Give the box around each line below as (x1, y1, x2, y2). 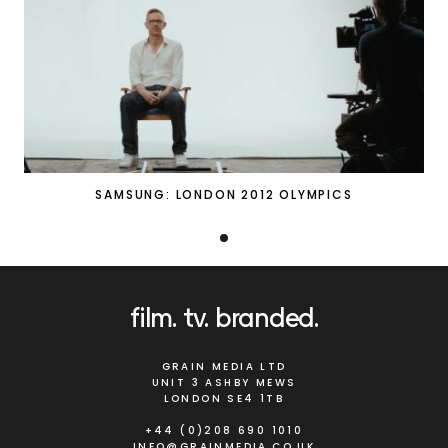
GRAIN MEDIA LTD (161, 361, 287, 372)
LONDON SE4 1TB (163, 393, 285, 404)
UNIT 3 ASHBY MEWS (151, 377, 297, 388)
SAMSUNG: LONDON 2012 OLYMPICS (95, 189, 353, 201)
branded (215, 300, 315, 333)
